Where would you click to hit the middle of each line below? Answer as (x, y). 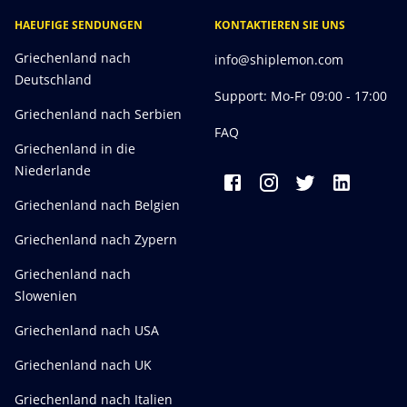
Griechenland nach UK (83, 364)
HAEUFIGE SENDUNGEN (79, 25)
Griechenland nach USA (87, 330)
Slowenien (46, 295)
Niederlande (53, 170)
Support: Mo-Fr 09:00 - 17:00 (301, 95)
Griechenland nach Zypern (96, 239)
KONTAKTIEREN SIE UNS (280, 25)
